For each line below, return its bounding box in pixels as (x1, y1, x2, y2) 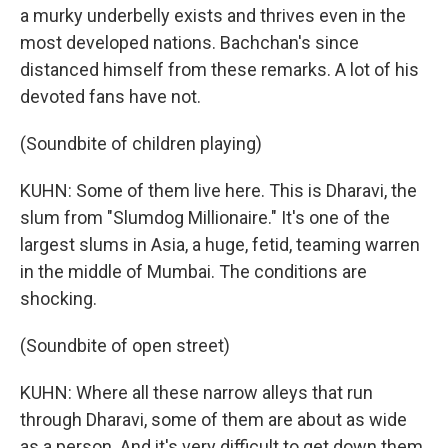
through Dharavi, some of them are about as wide (20, 409, 407, 430)
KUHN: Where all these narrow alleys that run (20, 382, 373, 403)
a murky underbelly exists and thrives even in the (20, 5, 406, 26)
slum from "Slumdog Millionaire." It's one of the (20, 207, 390, 228)
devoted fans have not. (20, 86, 201, 107)
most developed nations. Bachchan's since (20, 32, 359, 53)
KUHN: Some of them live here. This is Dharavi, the (20, 180, 417, 201)
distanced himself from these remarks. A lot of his (20, 59, 419, 80)
